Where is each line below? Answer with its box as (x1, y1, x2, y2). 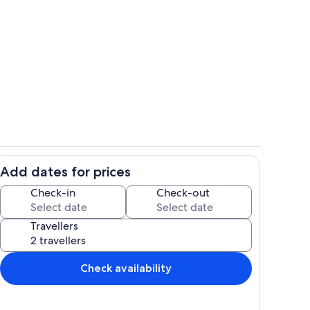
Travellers (30, 218, 78, 233)
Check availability (80, 261, 172, 275)
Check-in (30, 185, 75, 200)
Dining (156, 54, 183, 66)
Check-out (156, 185, 210, 200)
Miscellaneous (156, 172, 213, 184)
